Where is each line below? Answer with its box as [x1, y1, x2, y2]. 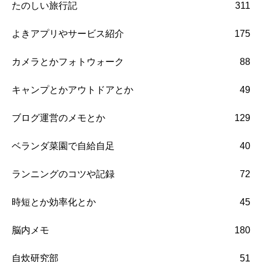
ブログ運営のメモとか [12, 113, 105, 123]
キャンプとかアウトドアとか [12, 85, 133, 95]
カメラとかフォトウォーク [12, 57, 124, 67]
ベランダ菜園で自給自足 [12, 141, 115, 151]
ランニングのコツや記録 [12, 169, 115, 180]
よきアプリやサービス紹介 [12, 29, 124, 39]
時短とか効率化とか [12, 197, 96, 208]
